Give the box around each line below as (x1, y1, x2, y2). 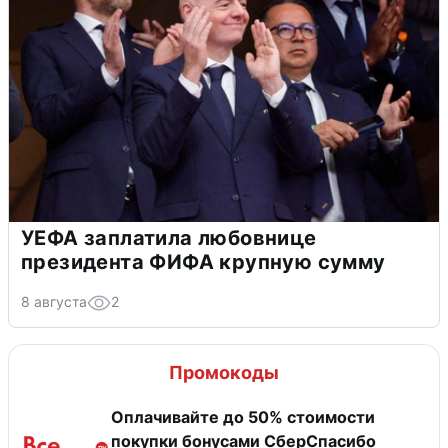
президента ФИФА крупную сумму (21, 250, 386, 275)
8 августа (21, 293, 87, 311)
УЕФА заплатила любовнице (21, 226, 317, 251)
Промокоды (169, 362, 279, 384)
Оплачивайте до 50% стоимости (111, 407, 375, 428)
